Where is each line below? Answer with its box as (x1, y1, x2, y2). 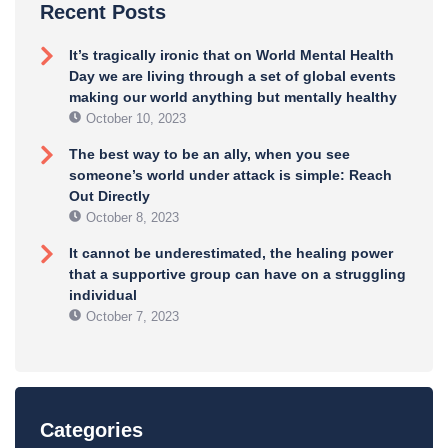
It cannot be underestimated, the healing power (69, 244, 393, 261)
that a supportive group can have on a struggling (69, 265, 406, 282)
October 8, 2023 (86, 209, 179, 225)
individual (69, 286, 137, 303)
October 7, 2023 (86, 308, 179, 324)
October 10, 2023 (86, 110, 186, 126)
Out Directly (69, 187, 150, 204)
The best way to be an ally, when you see (69, 145, 350, 162)
